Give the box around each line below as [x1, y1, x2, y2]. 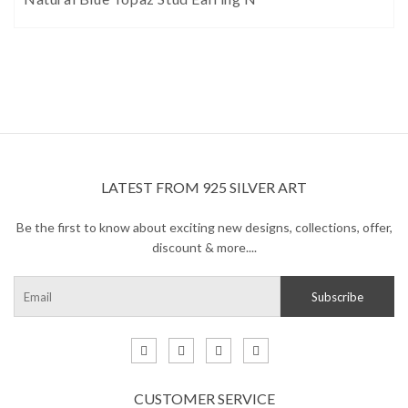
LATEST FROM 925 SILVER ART [101, 178, 307, 197]
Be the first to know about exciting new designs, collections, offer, [15, 219, 393, 236]
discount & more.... [151, 240, 257, 256]
